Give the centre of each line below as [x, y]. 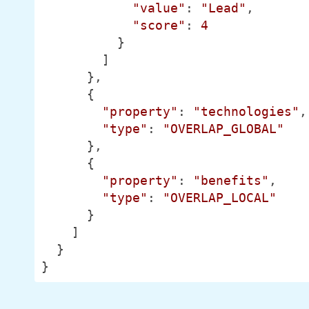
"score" [159, 25]
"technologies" [246, 111]
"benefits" [231, 180]
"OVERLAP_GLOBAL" [223, 129]
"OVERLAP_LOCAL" [219, 198]
